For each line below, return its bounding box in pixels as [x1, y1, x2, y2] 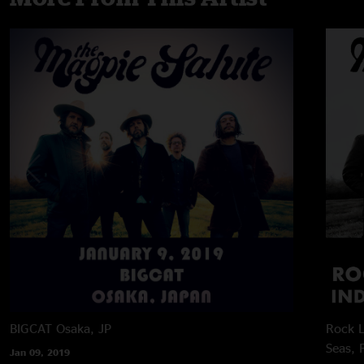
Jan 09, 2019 [10, 346, 70, 357]
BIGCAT [10, 320, 52, 336]
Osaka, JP [56, 320, 111, 336]
